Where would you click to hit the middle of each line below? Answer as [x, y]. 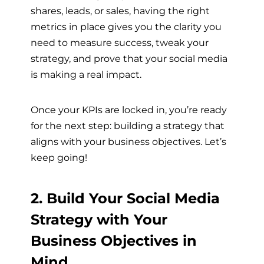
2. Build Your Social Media [125, 199]
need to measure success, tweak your [120, 43]
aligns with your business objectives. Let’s [128, 141]
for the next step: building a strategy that [128, 125]
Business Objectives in [114, 241]
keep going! [59, 157]
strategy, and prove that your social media [129, 59]
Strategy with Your [99, 220]
